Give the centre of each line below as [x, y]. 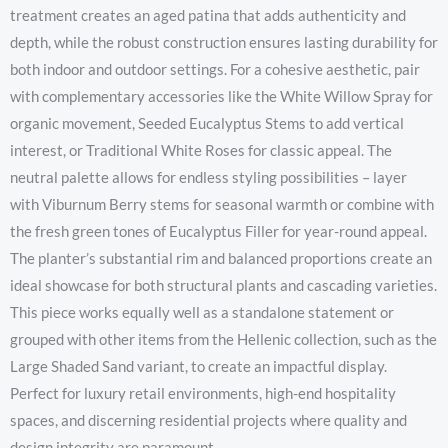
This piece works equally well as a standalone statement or [202, 312]
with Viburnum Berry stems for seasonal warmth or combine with [222, 204]
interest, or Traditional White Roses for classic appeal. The [201, 150]
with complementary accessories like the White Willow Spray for [221, 96]
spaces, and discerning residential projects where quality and [208, 420]
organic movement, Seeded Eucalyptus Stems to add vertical [207, 123]
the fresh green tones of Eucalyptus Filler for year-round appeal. [218, 231]
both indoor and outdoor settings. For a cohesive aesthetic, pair [215, 69]
